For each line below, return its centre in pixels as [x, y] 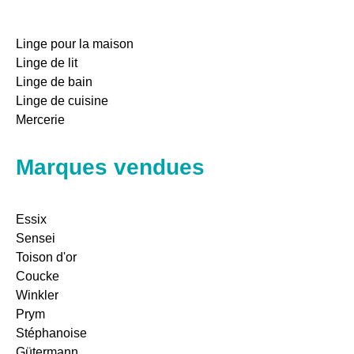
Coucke [38, 277]
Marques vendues [110, 168]
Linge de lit [47, 62]
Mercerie [40, 119]
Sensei [36, 239]
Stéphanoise [51, 333]
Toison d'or [46, 258]
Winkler [37, 296]
